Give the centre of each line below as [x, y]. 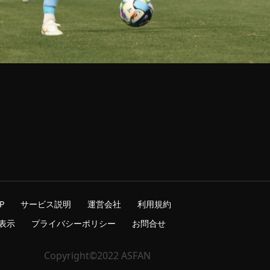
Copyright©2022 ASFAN [97, 256]
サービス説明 [46, 204]
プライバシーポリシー [74, 224]
